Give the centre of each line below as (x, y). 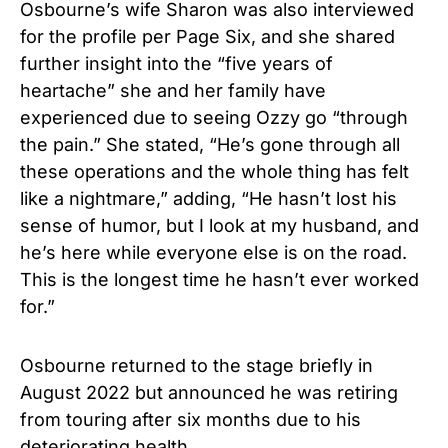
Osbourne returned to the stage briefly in (196, 365)
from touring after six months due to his (190, 419)
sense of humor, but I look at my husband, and (219, 225)
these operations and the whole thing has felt (214, 171)
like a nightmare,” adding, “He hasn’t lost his (208, 198)
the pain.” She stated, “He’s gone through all (210, 144)
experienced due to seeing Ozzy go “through (214, 117)
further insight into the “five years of (176, 63)
